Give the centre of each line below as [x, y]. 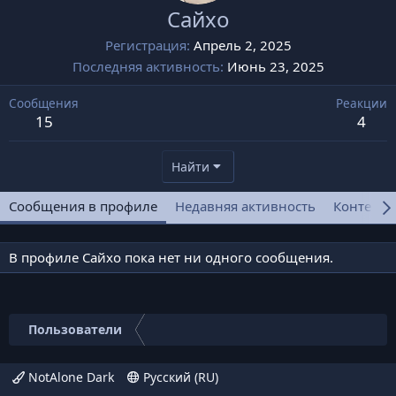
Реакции [362, 103]
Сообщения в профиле [83, 206]
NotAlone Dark [69, 377]
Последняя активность [146, 66]
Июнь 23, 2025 [275, 66]
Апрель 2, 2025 [242, 45]
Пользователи [75, 329]
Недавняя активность [245, 206]
